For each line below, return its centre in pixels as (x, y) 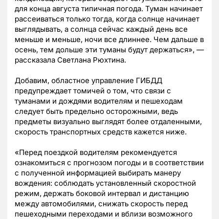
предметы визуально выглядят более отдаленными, (108, 122)
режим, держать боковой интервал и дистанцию (102, 194)
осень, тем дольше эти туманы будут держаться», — (109, 50)
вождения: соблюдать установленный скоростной (105, 183)
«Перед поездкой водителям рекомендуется (96, 153)
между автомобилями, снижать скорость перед (101, 204)
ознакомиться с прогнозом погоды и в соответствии (109, 163)
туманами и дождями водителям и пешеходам (99, 101)
